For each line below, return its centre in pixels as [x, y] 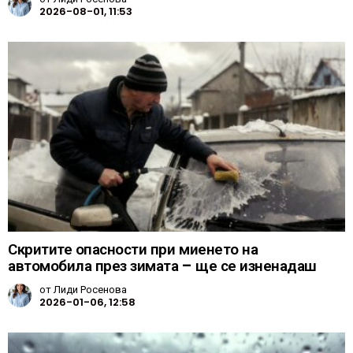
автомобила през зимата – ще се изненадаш [162, 266]
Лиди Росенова [90, 289]
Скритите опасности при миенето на [133, 249]
